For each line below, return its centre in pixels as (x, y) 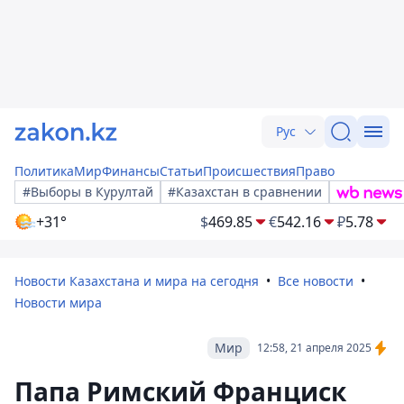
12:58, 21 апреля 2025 (314, 348)
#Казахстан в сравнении (245, 192)
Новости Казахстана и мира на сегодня (137, 281)
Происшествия (249, 171)
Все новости (316, 281)
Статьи (181, 171)
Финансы (131, 171)
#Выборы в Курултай (88, 192)
